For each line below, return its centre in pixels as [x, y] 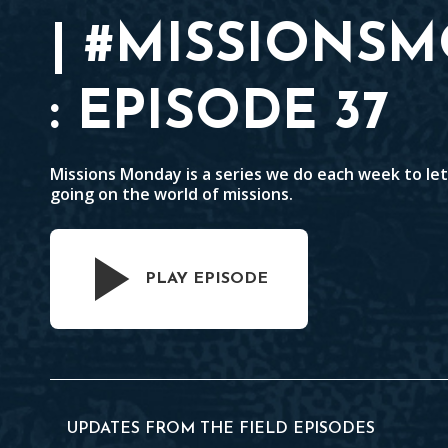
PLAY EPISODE [206, 279]
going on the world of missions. [171, 194]
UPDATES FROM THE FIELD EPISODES [221, 429]
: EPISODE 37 [219, 114]
